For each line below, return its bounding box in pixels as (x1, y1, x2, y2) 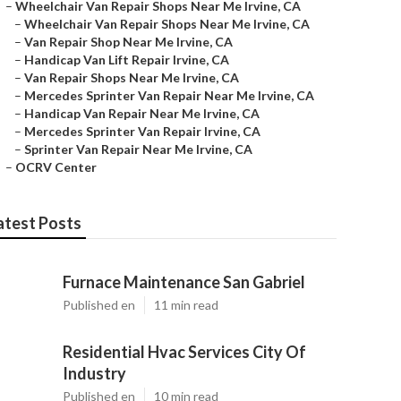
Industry (63, 363, 126, 383)
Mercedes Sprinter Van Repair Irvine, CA (24, 124, 260, 139)
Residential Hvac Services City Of (63, 342, 306, 362)
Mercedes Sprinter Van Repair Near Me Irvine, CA (24, 88, 314, 103)
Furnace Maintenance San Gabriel (63, 272, 305, 292)
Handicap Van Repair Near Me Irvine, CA (24, 106, 260, 121)
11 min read (154, 297, 218, 312)
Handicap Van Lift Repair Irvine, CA (24, 52, 229, 67)
